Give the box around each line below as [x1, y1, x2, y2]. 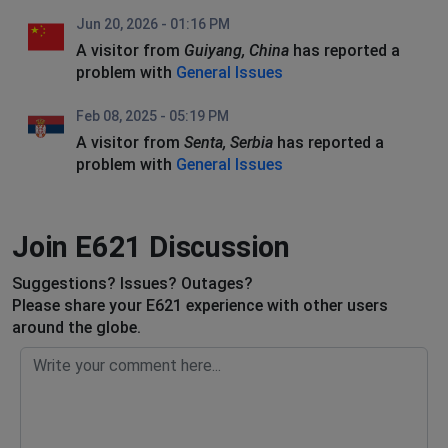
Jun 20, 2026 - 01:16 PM [76, 15, 230, 32]
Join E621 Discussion [12, 229, 290, 264]
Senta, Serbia [184, 132, 273, 152]
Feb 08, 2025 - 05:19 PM [76, 107, 229, 124]
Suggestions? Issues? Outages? [12, 273, 253, 293]
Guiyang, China [184, 40, 289, 60]
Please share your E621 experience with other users [12, 295, 388, 315]
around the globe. [12, 317, 141, 337]
